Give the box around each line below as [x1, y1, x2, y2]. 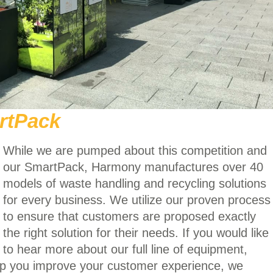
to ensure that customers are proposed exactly [3, 210, 256, 224]
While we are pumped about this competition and [3, 144, 267, 158]
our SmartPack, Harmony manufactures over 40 [3, 160, 263, 174]
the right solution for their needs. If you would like [3, 226, 269, 240]
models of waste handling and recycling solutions [3, 177, 266, 191]
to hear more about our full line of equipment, [3, 243, 247, 257]
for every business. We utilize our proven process [3, 193, 271, 207]
